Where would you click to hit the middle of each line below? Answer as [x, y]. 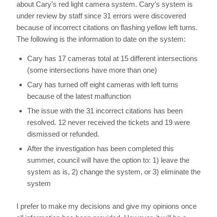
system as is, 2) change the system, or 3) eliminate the [114, 172]
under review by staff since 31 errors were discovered [101, 16]
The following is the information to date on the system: [101, 39]
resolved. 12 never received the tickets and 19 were [108, 123]
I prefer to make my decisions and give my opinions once [106, 206]
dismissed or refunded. [63, 134]
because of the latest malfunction [79, 96]
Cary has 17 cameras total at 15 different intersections [112, 59]
